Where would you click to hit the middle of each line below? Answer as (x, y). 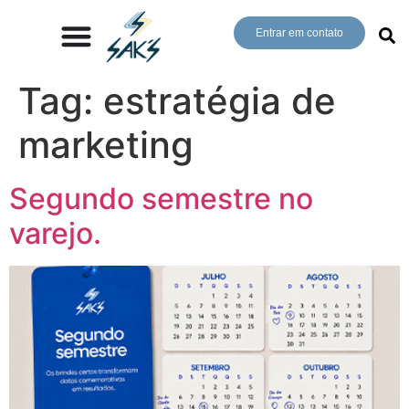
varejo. (55, 233)
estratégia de (220, 100)
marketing (106, 144)
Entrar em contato (299, 33)
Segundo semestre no (161, 198)
